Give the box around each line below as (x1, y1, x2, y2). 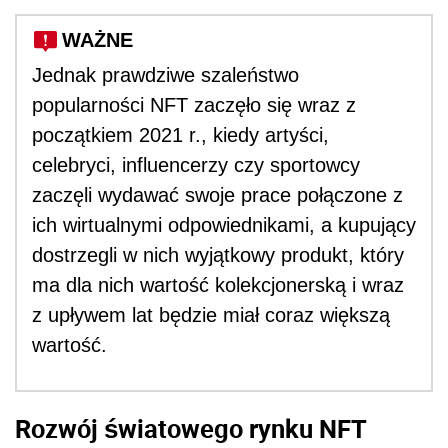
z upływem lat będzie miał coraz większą (32, 303, 390, 326)
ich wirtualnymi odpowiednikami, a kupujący (32, 213, 416, 236)
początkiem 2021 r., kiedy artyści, (32, 123, 329, 146)
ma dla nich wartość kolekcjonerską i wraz (32, 273, 404, 296)
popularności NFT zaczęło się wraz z (32, 93, 356, 116)
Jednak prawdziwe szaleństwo (32, 63, 299, 86)
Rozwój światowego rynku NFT (15, 411, 367, 446)
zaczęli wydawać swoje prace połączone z (32, 183, 403, 206)
